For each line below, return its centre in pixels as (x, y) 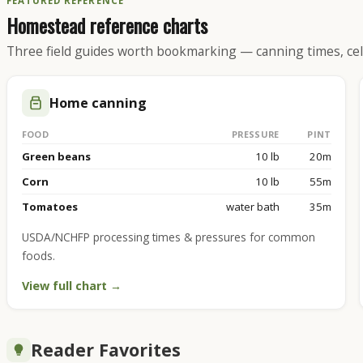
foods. (38, 255)
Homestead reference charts (107, 25)
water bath (252, 206)
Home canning (98, 102)
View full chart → (71, 285)
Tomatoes (49, 206)
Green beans (56, 156)
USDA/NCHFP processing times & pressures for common (168, 237)
